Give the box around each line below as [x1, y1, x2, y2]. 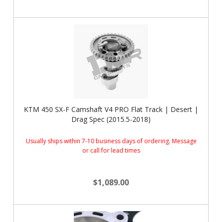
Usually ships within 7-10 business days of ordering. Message [25, 137, 197, 145]
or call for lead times [82, 146, 140, 155]
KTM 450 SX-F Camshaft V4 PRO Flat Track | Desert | [24, 105, 198, 114]
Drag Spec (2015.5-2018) [71, 114, 151, 124]
